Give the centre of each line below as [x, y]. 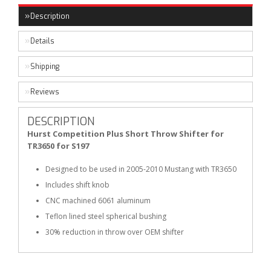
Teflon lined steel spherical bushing [106, 216]
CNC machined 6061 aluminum [98, 201]
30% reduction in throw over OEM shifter [115, 232]
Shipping [45, 67]
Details [42, 41]
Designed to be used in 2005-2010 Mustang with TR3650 [141, 169]
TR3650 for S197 [58, 146]
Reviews [45, 92]
